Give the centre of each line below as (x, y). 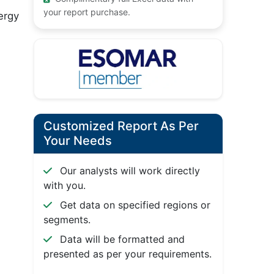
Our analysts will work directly (128, 171)
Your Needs (77, 141)
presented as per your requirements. (127, 254)
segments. (67, 220)
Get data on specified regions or (133, 205)
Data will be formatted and (120, 239)
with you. (64, 186)
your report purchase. (87, 12)
